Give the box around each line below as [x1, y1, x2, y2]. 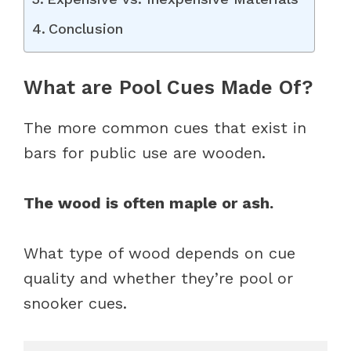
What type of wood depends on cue [24, 243, 295, 262]
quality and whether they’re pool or [24, 268, 293, 288]
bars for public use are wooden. [24, 143, 266, 162]
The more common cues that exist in [24, 118, 306, 137]
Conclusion [48, 20, 123, 37]
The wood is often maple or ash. [24, 193, 273, 212]
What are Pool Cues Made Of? [24, 75, 313, 99]
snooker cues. [24, 293, 132, 313]
